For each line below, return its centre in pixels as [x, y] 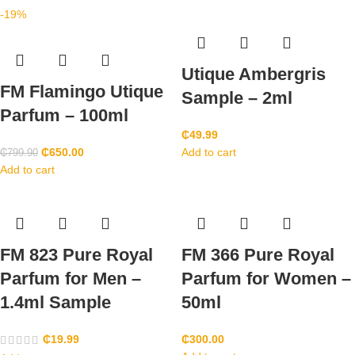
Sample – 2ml [237, 98]
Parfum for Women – [266, 279]
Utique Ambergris [254, 74]
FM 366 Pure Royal [258, 255]
